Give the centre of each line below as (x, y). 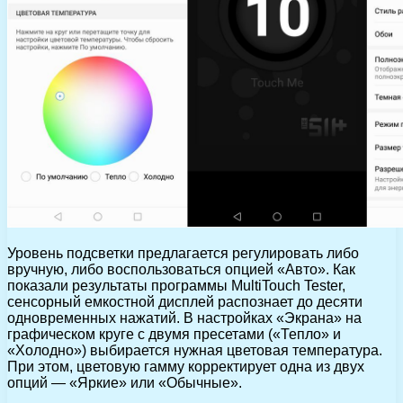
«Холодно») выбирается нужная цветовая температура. (195, 351)
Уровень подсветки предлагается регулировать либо (183, 254)
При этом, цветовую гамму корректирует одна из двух (186, 367)
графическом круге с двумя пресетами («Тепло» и (174, 335)
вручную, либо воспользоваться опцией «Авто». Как (181, 270)
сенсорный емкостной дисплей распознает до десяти (185, 302)
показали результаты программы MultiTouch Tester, (176, 286)
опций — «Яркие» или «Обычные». (125, 383)
